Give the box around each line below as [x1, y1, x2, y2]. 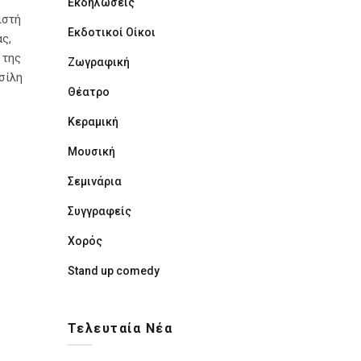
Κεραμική [67, 115, 118, 128]
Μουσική [67, 145, 115, 158]
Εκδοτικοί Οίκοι [67, 26, 156, 39]
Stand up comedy [67, 264, 160, 277]
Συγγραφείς [67, 205, 131, 218]
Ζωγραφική [67, 56, 130, 68]
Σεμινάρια [67, 175, 122, 188]
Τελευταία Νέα [67, 321, 172, 336]
